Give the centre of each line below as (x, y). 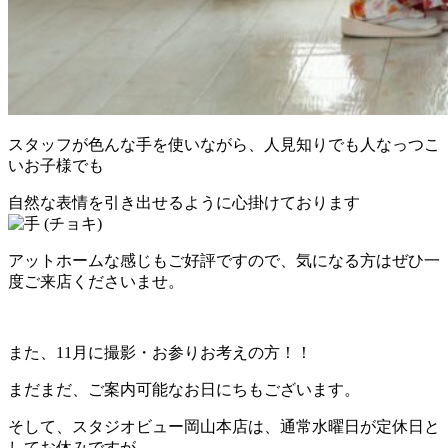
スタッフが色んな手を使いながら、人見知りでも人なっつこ (224, 145)
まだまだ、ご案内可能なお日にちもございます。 (184, 390)
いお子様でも (56, 166)
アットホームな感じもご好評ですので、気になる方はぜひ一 (224, 261)
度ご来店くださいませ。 (96, 282)
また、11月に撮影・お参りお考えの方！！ (160, 353)
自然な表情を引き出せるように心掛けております (184, 203)
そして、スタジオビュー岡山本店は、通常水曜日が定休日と (224, 427)
